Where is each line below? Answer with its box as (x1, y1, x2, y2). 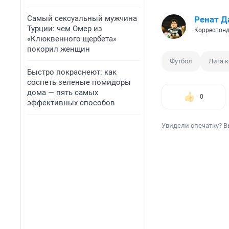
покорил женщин (27, 44, 90, 54)
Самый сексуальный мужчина (27, 14, 137, 23)
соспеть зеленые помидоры (27, 78, 131, 87)
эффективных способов (27, 98, 115, 107)
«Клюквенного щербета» (27, 34, 117, 43)
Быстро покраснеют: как (27, 67, 117, 77)
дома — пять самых (27, 88, 98, 97)
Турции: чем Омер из (27, 24, 102, 33)
